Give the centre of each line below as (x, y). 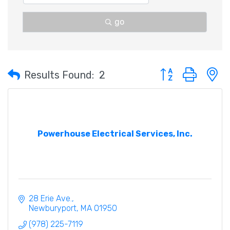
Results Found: (59, 75)
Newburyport (53, 208)
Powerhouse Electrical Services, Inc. (115, 134)
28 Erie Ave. (50, 199)
